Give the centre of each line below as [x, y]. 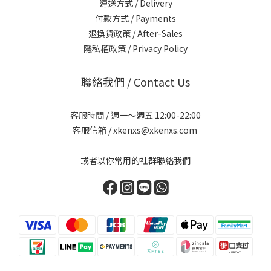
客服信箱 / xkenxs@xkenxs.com [135, 130]
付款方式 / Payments [135, 18]
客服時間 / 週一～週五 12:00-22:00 [135, 115]
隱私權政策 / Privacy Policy [135, 48]
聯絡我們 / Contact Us [135, 81]
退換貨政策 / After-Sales [135, 33]
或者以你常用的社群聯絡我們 [135, 160]
